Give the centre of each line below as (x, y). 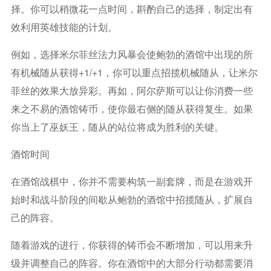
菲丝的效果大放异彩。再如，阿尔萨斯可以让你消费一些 (132, 90)
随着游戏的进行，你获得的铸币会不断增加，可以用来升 (132, 244)
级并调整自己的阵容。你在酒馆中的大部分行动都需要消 (132, 263)
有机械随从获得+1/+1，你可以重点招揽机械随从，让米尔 (134, 72)
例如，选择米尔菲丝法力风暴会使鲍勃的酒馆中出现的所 (132, 54)
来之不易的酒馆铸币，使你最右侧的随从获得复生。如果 (132, 108)
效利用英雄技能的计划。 (64, 27)
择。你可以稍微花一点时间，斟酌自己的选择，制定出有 (132, 8)
